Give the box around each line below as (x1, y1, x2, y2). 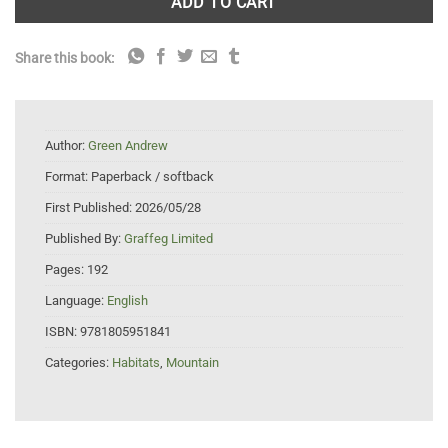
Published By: (45, 231, 124, 247)
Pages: (45, 262, 87, 278)
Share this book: (15, 50, 114, 67)
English (107, 293, 148, 309)
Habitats (112, 355, 160, 371)
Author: (45, 138, 88, 154)
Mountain (166, 355, 219, 371)
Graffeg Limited (124, 231, 213, 247)
